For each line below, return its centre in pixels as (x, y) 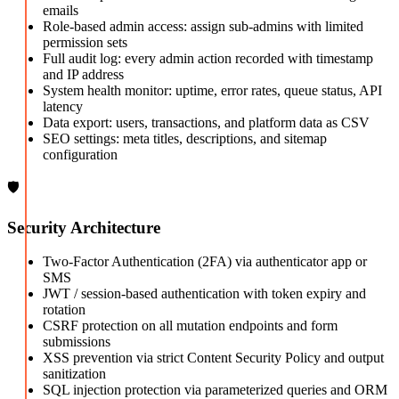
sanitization (74, 374)
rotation (64, 310)
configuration (80, 154)
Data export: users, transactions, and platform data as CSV (206, 122)
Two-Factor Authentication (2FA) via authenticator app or (205, 262)
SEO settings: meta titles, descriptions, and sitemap (185, 138)
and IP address (83, 74)
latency (63, 106)
